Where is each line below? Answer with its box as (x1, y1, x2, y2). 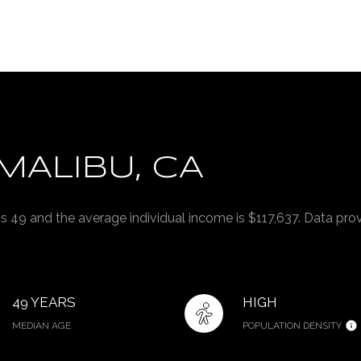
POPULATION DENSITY (243, 319, 342, 331)
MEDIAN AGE (11, 319, 71, 331)
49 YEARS (11, 293, 76, 310)
